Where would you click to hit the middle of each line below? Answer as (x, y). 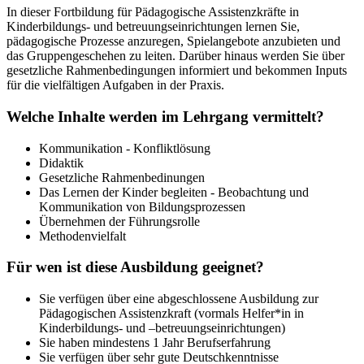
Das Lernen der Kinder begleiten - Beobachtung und (174, 192)
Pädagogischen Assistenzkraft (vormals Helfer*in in (171, 314)
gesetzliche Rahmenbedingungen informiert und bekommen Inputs (177, 71)
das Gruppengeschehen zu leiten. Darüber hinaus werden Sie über (175, 56)
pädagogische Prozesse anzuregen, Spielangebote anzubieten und (173, 41)
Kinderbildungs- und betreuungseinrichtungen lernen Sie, (153, 27)
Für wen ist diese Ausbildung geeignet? (135, 267)
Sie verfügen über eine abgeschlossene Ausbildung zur (179, 299)
